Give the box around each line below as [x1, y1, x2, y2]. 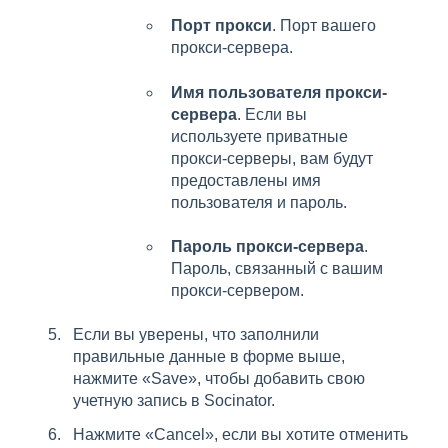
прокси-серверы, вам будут [171, 149, 373, 167]
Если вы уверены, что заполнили [73, 326, 319, 344]
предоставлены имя [171, 171, 321, 189]
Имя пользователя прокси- [171, 83, 387, 101]
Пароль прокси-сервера [171, 238, 364, 256]
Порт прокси [171, 17, 272, 35]
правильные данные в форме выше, [73, 348, 345, 366]
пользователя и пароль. [171, 193, 347, 211]
